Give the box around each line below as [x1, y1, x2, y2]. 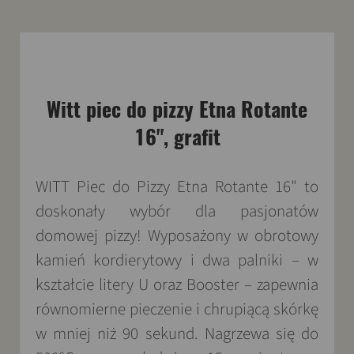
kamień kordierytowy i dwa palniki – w [36, 248, 318, 272]
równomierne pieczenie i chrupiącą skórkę [36, 297, 318, 321]
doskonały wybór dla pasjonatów [36, 199, 318, 223]
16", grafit [134, 123, 220, 151]
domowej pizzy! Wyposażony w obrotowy [36, 224, 318, 247]
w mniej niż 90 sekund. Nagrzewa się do [36, 322, 318, 345]
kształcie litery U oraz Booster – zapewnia [36, 273, 318, 296]
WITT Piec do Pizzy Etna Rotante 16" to [36, 175, 318, 198]
